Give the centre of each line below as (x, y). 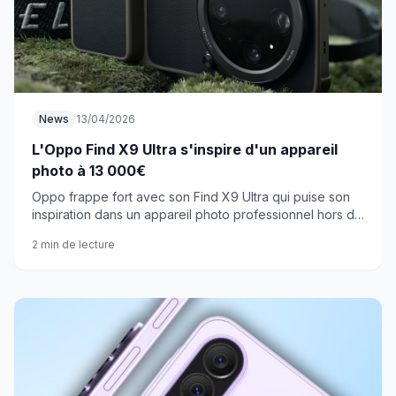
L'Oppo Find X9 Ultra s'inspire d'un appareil (185, 149)
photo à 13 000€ (89, 171)
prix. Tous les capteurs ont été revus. (140, 232)
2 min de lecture (73, 244)
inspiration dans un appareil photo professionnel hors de (197, 214)
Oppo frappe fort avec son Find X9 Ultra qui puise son (191, 197)
